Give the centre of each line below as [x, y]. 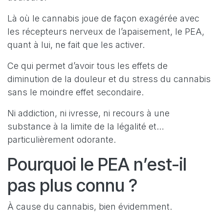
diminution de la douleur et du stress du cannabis [109, 79]
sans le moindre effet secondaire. [76, 92]
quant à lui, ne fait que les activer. [76, 45]
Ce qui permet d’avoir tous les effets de [88, 66]
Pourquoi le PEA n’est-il [97, 164]
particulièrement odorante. [62, 140]
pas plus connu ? [72, 186]
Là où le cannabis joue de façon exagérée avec [103, 19]
